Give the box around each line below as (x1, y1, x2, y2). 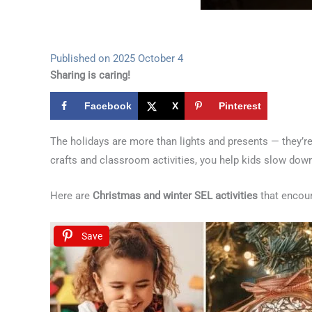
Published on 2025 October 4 (50, 52, 183, 65)
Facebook (84, 100, 132, 111)
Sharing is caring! (50, 69, 130, 81)
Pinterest (219, 100, 261, 111)
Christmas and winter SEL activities (93, 189, 258, 202)
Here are (50, 189, 93, 202)
